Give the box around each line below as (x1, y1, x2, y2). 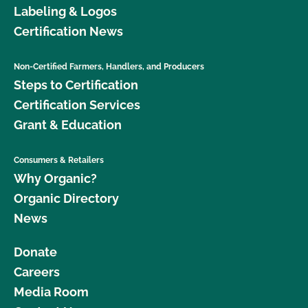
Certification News (14, 23, 123, 38)
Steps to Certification (14, 77, 138, 92)
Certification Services (14, 97, 140, 112)
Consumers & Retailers (14, 155, 104, 165)
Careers (14, 264, 60, 279)
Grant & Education (14, 117, 122, 132)
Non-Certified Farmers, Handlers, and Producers (14, 61, 204, 71)
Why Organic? (14, 170, 97, 186)
